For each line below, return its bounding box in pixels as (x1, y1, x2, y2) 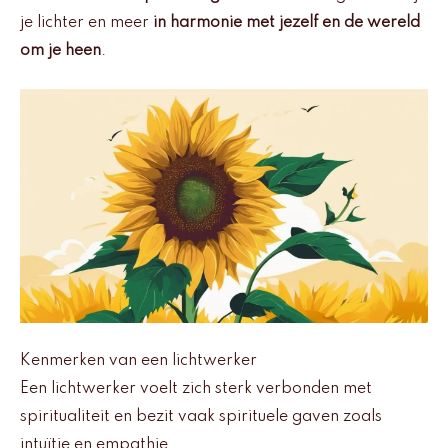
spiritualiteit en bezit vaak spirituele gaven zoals (20, 409, 382, 426)
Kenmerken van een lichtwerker (20, 353, 257, 370)
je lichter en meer (20, 14, 153, 31)
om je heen (20, 42, 101, 59)
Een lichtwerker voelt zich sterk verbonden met (20, 381, 372, 398)
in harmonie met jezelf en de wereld (153, 14, 420, 31)
